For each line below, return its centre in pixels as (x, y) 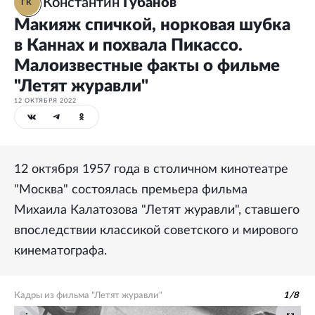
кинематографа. (60, 251)
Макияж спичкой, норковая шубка (152, 25)
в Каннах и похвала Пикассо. (128, 46)
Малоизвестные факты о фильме (147, 66)
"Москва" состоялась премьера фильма (131, 190)
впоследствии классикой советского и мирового (156, 231)
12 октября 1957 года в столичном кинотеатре (151, 169)
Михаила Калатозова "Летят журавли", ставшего (157, 210)
